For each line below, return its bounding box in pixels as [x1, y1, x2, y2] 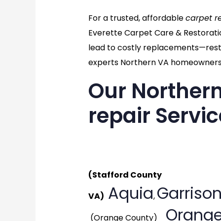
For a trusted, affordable [88, 12, 185, 24]
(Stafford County [88, 169, 162, 181]
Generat [88, 137, 150, 159]
